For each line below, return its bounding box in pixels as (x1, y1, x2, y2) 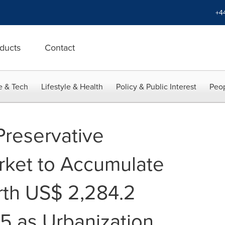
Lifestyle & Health (41, 81, 103, 92)
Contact (45, 41, 75, 54)
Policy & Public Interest (116, 81, 196, 92)
